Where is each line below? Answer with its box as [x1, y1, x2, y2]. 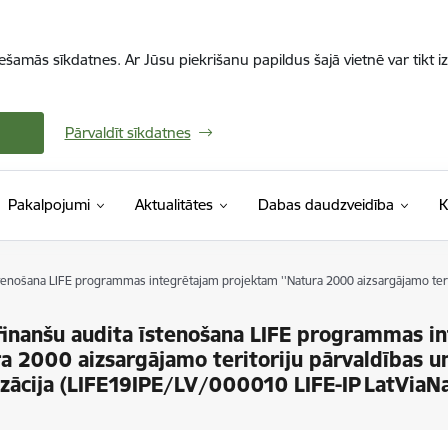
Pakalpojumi [7, 195, 90, 214]
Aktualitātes [134, 195, 213, 214]
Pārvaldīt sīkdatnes [64, 123, 191, 142]
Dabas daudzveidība [257, 195, 394, 214]
